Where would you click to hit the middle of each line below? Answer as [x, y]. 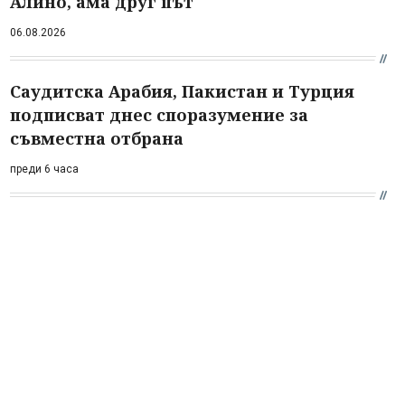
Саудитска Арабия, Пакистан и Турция [182, 91]
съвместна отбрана [97, 138]
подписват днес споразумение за [159, 114]
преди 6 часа [44, 169]
